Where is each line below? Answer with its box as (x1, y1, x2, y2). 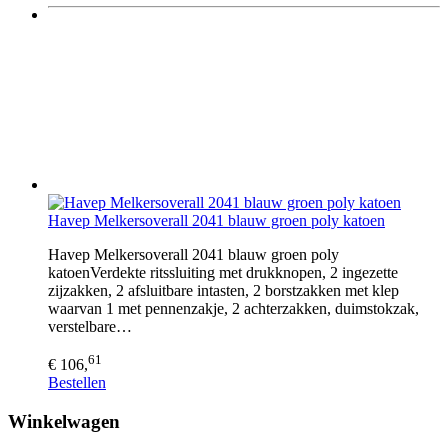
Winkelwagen (8, 411, 120, 433)
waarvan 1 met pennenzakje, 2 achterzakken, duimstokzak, (48, 300, 419, 317)
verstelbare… (48, 318, 132, 335)
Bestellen (48, 374, 106, 392)
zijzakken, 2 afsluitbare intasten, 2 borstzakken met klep (48, 282, 399, 299)
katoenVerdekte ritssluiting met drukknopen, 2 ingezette (48, 264, 398, 281)
